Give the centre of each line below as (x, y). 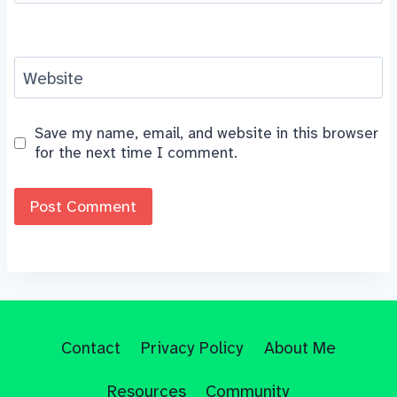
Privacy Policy (192, 348)
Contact (91, 348)
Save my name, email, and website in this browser (207, 133)
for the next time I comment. (136, 153)
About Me (300, 348)
